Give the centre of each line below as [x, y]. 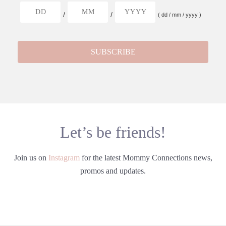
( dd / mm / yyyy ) [180, 14]
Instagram [64, 157]
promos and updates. [113, 171]
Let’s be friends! [113, 132]
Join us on [31, 157]
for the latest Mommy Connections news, [146, 157]
